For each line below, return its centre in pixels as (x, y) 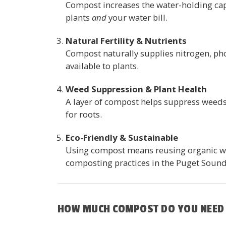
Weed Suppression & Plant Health (136, 89)
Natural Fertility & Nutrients (126, 40)
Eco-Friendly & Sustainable (122, 137)
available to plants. (102, 66)
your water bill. (137, 17)
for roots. (84, 114)
